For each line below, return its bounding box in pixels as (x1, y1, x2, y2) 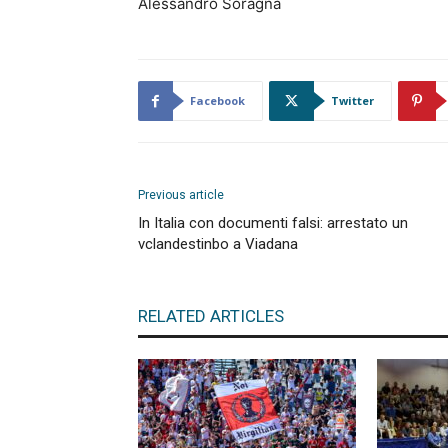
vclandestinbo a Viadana (138, 235, 298, 253)
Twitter (331, 93, 374, 108)
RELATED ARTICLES (138, 306, 284, 326)
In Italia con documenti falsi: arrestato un (138, 214, 408, 232)
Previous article (138, 188, 224, 202)
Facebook (190, 93, 245, 108)
